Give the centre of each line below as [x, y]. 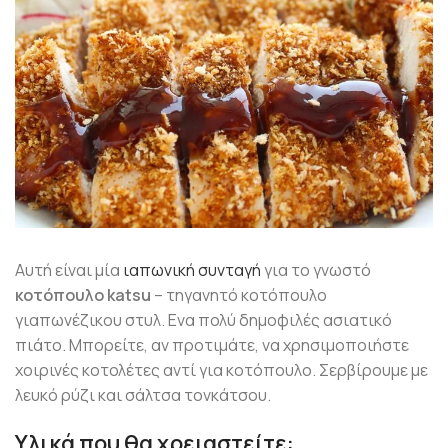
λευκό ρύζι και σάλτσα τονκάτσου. [143, 395]
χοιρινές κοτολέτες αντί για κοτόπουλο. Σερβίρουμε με [221, 370]
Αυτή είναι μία [69, 270]
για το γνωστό [316, 270]
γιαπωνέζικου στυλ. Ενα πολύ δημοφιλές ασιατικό [203, 320]
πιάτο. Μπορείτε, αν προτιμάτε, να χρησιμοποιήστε [212, 345]
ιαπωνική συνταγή [192, 270]
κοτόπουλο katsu [83, 295]
